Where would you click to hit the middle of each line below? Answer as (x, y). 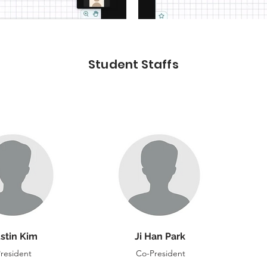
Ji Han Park (160, 236)
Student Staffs (133, 64)
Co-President (160, 253)
